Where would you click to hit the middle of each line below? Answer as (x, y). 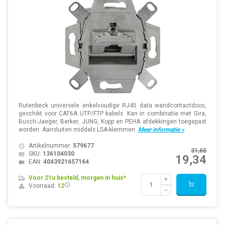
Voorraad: (43, 186)
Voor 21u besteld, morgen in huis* (77, 178)
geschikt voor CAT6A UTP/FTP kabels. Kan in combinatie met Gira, (113, 113)
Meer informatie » (161, 129)
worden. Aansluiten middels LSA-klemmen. (78, 129)
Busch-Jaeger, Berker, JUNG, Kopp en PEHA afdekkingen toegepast (113, 121)
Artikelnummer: (50, 145)
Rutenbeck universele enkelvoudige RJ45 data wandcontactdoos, (113, 105)
